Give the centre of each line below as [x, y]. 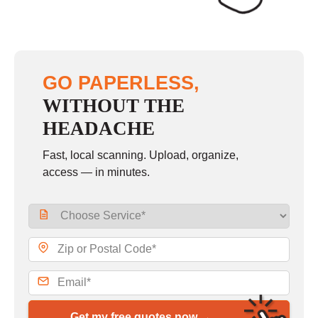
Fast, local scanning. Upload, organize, [141, 155]
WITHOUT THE [114, 105]
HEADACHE [99, 128]
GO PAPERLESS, [121, 82]
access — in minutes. [96, 172]
